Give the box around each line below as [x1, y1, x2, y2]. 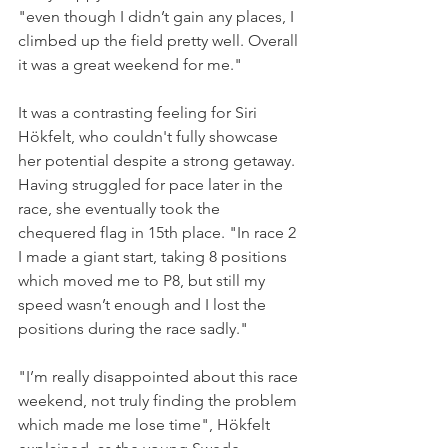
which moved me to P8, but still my [18, 270, 269, 290]
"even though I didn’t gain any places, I [18, 6, 298, 26]
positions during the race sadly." [18, 318, 248, 338]
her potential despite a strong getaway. [18, 150, 299, 170]
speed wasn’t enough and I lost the [18, 294, 270, 314]
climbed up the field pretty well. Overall [18, 30, 302, 50]
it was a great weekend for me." [18, 54, 242, 74]
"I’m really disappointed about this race [18, 366, 302, 386]
